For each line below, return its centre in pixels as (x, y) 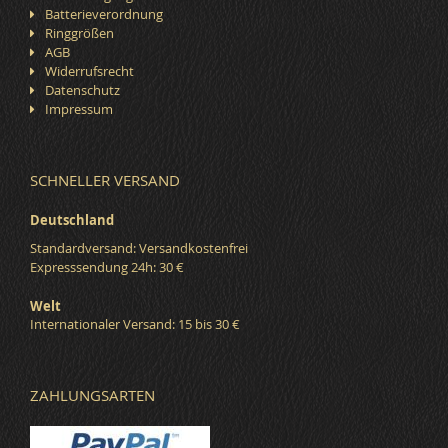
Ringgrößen (79, 33)
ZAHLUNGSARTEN (92, 395)
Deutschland (72, 220)
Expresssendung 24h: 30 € (107, 267)
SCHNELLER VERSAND (105, 180)
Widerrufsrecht (89, 71)
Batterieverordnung (104, 14)
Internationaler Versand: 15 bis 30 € (135, 324)
